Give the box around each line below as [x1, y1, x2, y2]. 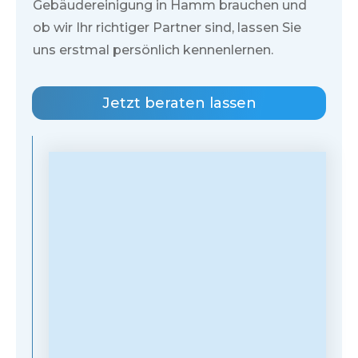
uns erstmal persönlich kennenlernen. [33, 42, 273, 58]
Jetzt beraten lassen [101, 94, 257, 113]
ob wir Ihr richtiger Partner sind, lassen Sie [33, 20, 301, 36]
